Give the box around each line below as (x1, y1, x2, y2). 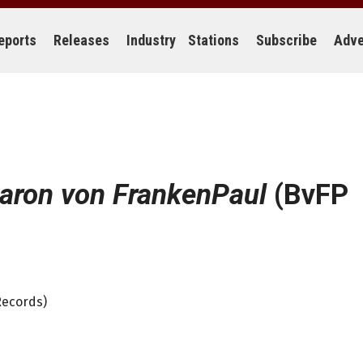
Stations (188, 32, 239, 49)
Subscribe (256, 32, 317, 49)
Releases (53, 32, 109, 49)
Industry (126, 32, 176, 49)
